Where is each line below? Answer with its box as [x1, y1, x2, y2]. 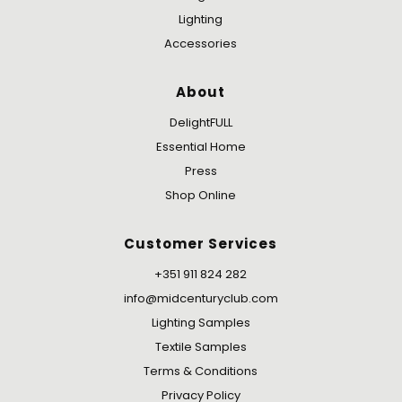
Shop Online [165, 187, 236, 205]
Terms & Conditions [144, 363, 258, 380]
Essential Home [155, 138, 246, 156]
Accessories [164, 34, 237, 52]
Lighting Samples [151, 314, 250, 332]
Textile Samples [154, 338, 247, 356]
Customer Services [124, 234, 277, 254]
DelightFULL [169, 114, 232, 132]
